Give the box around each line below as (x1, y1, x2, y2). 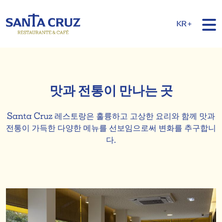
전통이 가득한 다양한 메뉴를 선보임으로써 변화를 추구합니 (6, 122, 216, 133)
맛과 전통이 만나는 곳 (49, 83, 173, 99)
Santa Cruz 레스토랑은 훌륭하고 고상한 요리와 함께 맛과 (7, 111, 215, 121)
